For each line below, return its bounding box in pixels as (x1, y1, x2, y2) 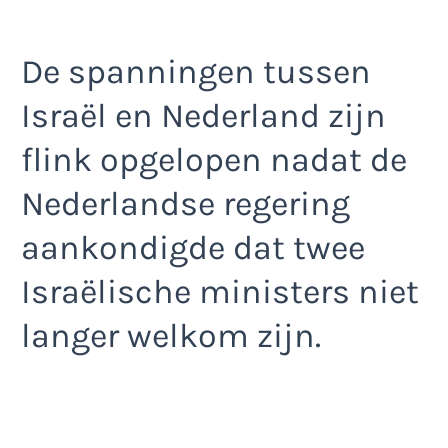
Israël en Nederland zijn (21, 96, 386, 137)
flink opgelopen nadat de (21, 140, 407, 181)
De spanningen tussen (21, 52, 371, 93)
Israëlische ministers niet (21, 272, 419, 313)
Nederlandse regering (21, 184, 350, 225)
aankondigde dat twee (21, 228, 365, 269)
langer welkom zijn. (21, 316, 321, 357)
